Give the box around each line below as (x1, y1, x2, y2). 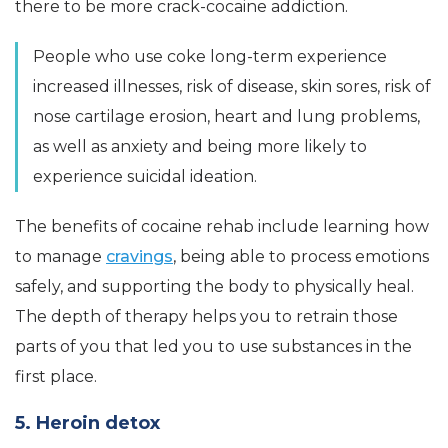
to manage (15, 247, 106, 267)
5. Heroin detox (15, 412, 160, 435)
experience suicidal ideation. (33, 167, 257, 187)
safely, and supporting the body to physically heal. (15, 277, 414, 297)
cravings (106, 247, 173, 267)
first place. (15, 367, 97, 387)
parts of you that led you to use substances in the (15, 337, 412, 357)
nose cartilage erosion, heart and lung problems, (33, 107, 420, 127)
